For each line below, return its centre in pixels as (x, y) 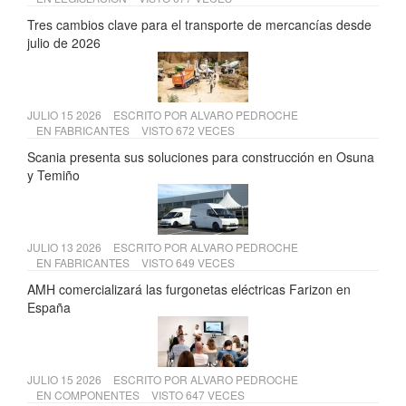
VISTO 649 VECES (188, 263)
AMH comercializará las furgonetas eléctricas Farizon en (189, 290)
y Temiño (53, 175)
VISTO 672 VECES (188, 130)
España (49, 308)
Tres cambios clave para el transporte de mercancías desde (199, 25)
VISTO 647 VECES (198, 395)
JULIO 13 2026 (66, 247)
